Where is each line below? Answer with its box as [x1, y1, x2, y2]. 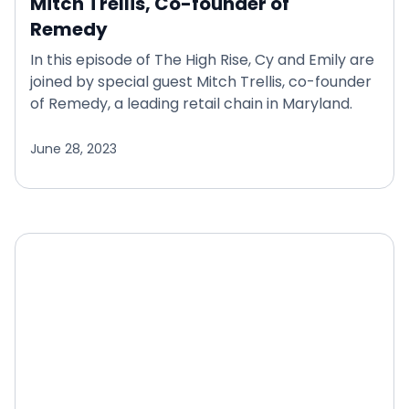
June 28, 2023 [30, 139, 117, 158]
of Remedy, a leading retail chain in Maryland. [30, 92, 352, 114]
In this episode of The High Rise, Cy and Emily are [30, 48, 374, 70]
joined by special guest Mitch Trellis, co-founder [30, 70, 372, 92]
